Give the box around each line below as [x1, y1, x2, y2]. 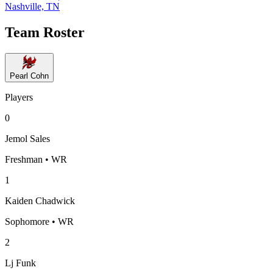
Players [5, 91, 33, 102]
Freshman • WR [5, 154, 67, 165]
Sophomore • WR [5, 216, 74, 227]
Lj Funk [5, 257, 36, 268]
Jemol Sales [5, 133, 50, 144]
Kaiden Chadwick [5, 195, 75, 206]
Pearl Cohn [10, 71, 49, 80]
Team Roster [5, 24, 85, 40]
